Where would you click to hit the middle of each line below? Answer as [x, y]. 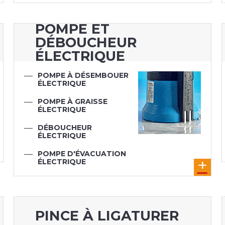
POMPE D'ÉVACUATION [82, 154]
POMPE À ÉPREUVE [74, 170]
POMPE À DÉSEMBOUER [83, 76]
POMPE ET [72, 29]
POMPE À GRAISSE [73, 102]
